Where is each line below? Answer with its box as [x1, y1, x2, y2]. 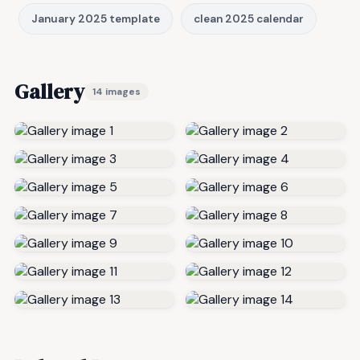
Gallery [14, 77, 84, 106]
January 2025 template [31, 12, 160, 26]
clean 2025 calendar [194, 12, 304, 26]
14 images [92, 85, 141, 98]
